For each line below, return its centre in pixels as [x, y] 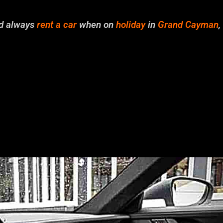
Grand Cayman [188, 25]
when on [96, 25]
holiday [131, 25]
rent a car [57, 25]
